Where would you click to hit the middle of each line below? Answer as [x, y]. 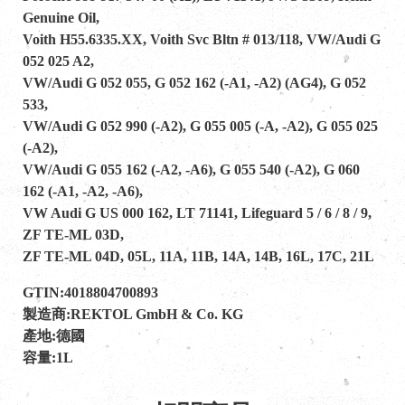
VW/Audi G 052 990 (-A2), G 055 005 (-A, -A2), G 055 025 [200, 126]
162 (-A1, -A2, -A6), [85, 191]
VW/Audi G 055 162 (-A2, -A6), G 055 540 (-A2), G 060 [191, 169]
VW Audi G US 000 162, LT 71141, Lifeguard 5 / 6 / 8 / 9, [197, 212]
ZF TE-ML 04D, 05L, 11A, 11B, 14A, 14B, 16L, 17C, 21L [198, 256]
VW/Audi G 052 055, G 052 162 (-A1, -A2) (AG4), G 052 [194, 82]
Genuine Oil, [63, 17]
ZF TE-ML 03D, [75, 234]
